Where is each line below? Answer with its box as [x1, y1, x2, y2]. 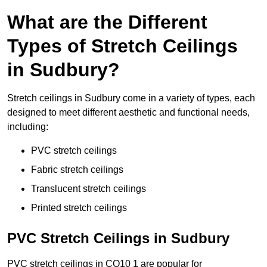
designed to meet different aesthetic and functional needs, [7, 107, 250, 118]
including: [7, 122, 48, 132]
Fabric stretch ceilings [31, 164, 123, 175]
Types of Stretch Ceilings [7, 35, 238, 57]
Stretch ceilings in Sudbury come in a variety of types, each [7, 93, 255, 104]
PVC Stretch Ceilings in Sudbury [7, 230, 229, 247]
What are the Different [7, 11, 207, 33]
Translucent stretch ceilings [31, 184, 146, 194]
